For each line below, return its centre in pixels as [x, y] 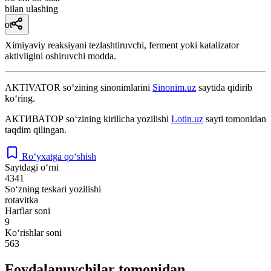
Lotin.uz [187, 119]
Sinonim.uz [174, 87]
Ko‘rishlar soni [33, 232]
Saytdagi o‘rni [32, 167]
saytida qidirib [224, 87]
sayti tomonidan [235, 119]
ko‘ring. [20, 98]
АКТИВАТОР [34, 119]
